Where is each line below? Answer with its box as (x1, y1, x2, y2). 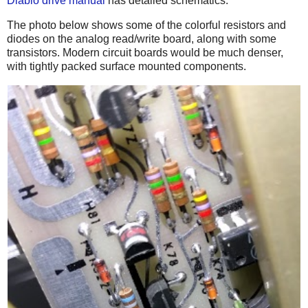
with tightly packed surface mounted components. (7, 60, 246, 72)
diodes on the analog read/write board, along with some (7, 32, 276, 45)
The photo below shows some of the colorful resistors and (7, 19, 286, 31)
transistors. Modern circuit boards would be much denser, (7, 46, 283, 58)
